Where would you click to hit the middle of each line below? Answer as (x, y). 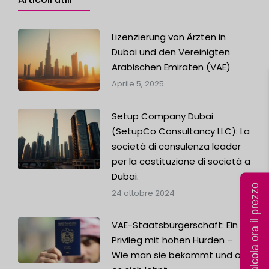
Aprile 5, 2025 (138, 83)
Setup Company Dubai (162, 116)
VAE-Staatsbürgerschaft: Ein (174, 225)
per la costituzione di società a (181, 161)
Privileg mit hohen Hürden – (172, 240)
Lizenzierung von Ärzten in (168, 37)
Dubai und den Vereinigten (171, 52)
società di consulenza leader (176, 146)
